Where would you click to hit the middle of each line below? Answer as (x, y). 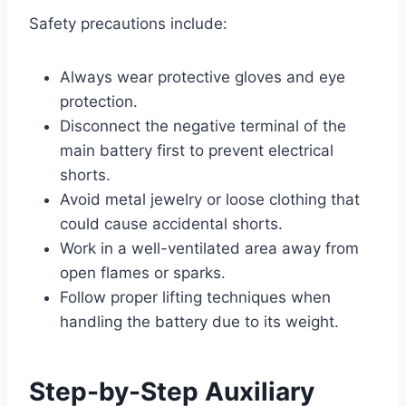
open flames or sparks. (143, 272)
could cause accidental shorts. (171, 223)
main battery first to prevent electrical (197, 150)
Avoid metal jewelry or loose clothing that (210, 199)
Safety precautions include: (128, 23)
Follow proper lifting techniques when (195, 297)
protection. (99, 101)
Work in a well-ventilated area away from (209, 248)
